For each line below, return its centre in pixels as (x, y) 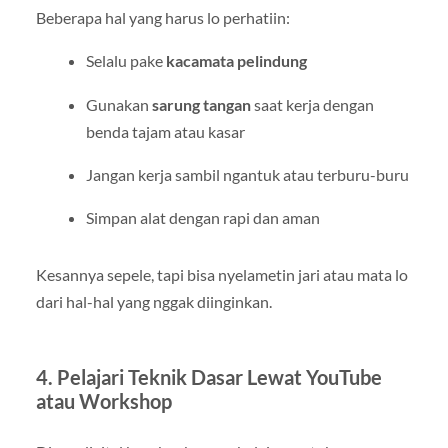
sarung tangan (201, 104)
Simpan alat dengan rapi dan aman (202, 217)
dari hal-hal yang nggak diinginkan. (153, 301)
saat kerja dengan (312, 104)
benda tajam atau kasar (165, 131)
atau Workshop (103, 400)
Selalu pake (125, 61)
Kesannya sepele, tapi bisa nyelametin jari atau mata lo (221, 274)
